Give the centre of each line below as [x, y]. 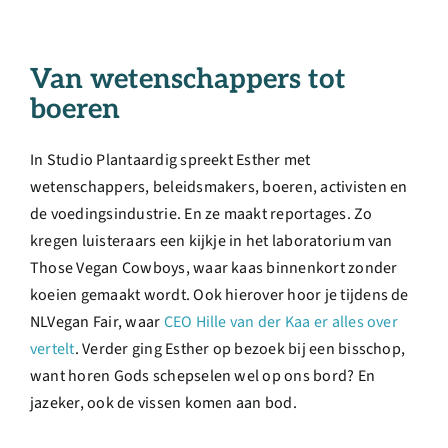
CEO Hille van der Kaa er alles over [280, 322]
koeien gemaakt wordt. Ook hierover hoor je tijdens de [219, 295]
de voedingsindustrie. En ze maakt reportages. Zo [201, 214]
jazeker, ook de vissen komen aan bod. [163, 403]
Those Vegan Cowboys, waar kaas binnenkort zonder [213, 268]
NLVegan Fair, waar [96, 322]
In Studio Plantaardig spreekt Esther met [170, 160]
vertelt [52, 349]
